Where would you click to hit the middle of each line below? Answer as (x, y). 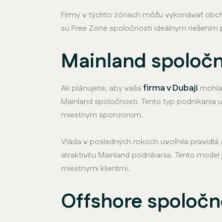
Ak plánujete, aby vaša (102, 88)
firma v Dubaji (170, 88)
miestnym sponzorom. (102, 115)
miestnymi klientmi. (95, 168)
